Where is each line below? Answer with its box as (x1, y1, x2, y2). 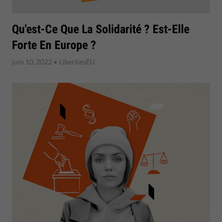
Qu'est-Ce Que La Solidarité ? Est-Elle (12, 22, 189, 36)
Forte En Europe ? (12, 38, 96, 52)
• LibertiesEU (52, 57, 95, 66)
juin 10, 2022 (12, 57, 52, 66)
